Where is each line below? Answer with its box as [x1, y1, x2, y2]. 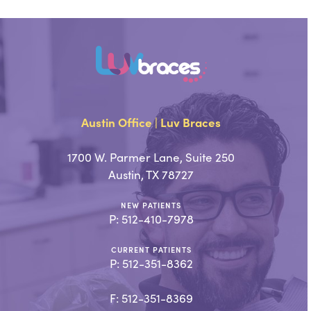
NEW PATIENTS [121, 199, 182, 210]
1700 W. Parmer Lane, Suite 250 [67, 149, 235, 165]
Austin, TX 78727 [108, 166, 194, 183]
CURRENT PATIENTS [110, 244, 192, 255]
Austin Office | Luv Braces [81, 114, 221, 131]
